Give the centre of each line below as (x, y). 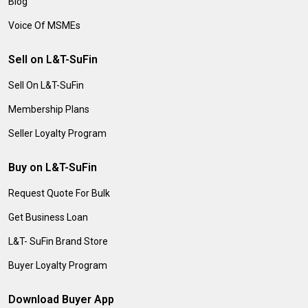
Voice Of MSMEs (44, 25)
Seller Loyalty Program (57, 133)
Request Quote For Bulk (59, 193)
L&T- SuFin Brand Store (58, 241)
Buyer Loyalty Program (58, 265)
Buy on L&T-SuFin (53, 167)
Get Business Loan (48, 217)
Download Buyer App (61, 299)
